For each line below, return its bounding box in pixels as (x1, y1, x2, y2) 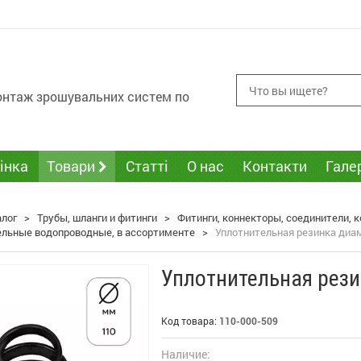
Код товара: (161, 314, 219, 327)
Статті (126, 156, 168, 176)
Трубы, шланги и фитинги (37, 210, 157, 225)
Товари (47, 156, 98, 176)
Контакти (243, 156, 307, 176)
